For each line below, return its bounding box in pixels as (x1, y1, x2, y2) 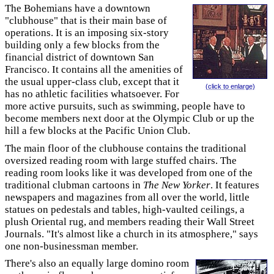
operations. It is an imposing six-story (5, 27, 169, 39)
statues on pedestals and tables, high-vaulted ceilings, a (5, 203, 245, 215)
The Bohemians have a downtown (5, 2, 150, 14)
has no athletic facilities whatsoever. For (5, 88, 179, 100)
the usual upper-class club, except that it (5, 76, 179, 87)
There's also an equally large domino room (5, 257, 189, 269)
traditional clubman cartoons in (5, 179, 143, 191)
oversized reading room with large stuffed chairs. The (5, 154, 237, 166)
